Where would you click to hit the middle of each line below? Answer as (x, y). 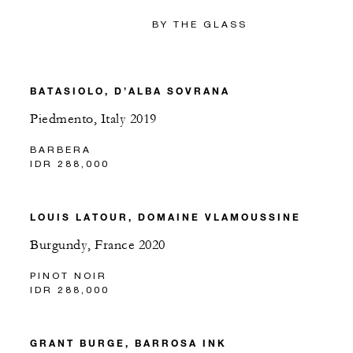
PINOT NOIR (69, 276)
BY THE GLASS (200, 24)
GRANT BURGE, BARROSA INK (128, 343)
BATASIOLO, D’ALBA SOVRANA (130, 91)
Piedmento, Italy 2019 (93, 119)
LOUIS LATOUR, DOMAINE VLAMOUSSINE (165, 217)
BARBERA (61, 150)
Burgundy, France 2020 (98, 245)
